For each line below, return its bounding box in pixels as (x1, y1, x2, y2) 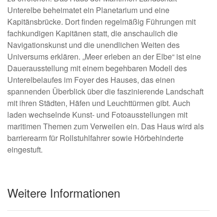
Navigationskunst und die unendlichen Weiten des (7, 39, 180, 51)
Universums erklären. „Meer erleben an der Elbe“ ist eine (7, 51, 201, 62)
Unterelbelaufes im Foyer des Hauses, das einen (7, 74, 175, 86)
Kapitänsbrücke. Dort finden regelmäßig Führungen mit (7, 16, 196, 28)
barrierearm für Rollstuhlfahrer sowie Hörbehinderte (7, 132, 184, 144)
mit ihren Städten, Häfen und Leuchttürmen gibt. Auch (7, 97, 190, 109)
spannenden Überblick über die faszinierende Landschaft (7, 86, 203, 97)
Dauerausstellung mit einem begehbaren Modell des (7, 62, 187, 74)
